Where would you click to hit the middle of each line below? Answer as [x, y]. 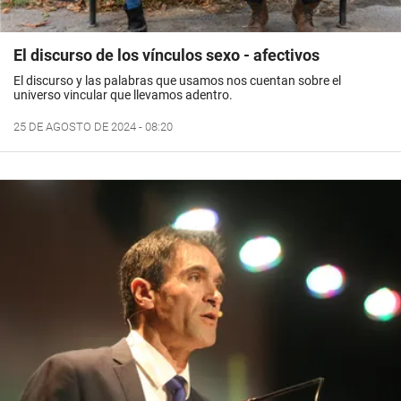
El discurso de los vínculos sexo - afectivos [166, 55]
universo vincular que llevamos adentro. [123, 94]
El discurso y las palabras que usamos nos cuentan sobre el [177, 80]
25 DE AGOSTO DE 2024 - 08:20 [93, 126]
